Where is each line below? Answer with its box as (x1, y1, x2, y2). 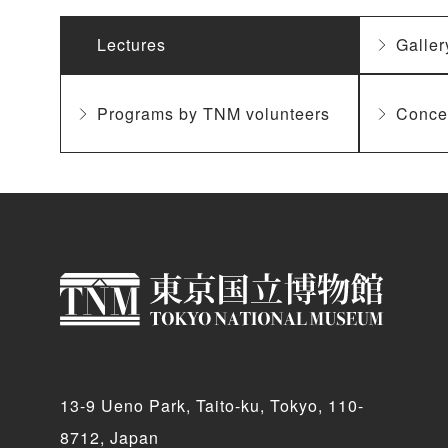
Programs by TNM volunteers (97, 101, 330, 125)
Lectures (97, 33, 166, 57)
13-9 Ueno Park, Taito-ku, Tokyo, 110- (60, 394, 364, 418)
